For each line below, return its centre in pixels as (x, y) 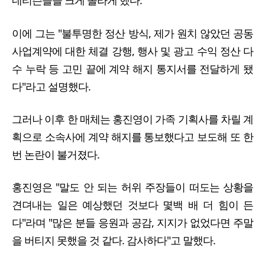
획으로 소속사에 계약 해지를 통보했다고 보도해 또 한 (132, 136)
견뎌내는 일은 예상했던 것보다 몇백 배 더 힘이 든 (132, 205)
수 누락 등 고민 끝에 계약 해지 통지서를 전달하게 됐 (132, 68)
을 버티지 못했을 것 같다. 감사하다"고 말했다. (116, 240)
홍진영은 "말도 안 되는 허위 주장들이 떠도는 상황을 (132, 187)
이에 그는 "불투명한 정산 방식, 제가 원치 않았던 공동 (132, 33)
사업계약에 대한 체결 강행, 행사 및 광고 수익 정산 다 (132, 51)
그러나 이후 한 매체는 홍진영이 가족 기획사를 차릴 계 (132, 119)
